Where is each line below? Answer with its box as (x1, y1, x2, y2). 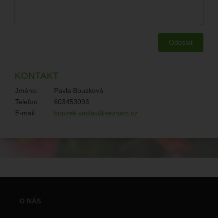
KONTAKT (15, 71, 59, 81)
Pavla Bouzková (54, 87, 103, 94)
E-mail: (15, 109, 36, 117)
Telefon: (15, 98, 39, 106)
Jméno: (15, 87, 38, 94)
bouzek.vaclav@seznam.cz (54, 109, 138, 117)
